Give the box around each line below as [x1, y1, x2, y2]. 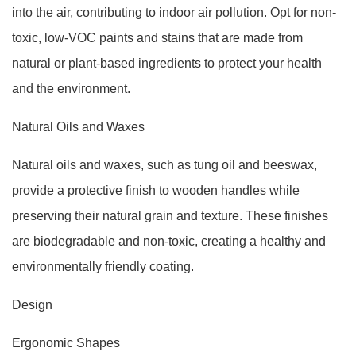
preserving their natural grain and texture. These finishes [12, 209, 328, 222]
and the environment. [12, 82, 130, 95]
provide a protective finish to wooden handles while [12, 184, 300, 197]
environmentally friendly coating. [12, 260, 194, 273]
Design [12, 298, 52, 311]
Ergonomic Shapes [12, 336, 120, 350]
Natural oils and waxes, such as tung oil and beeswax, [12, 158, 317, 172]
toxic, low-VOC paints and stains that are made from [12, 31, 303, 44]
